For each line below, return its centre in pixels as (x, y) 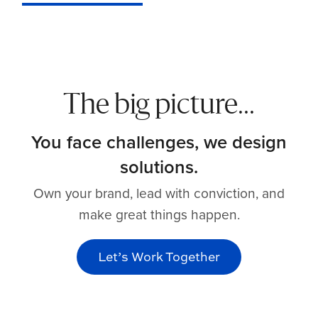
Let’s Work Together (159, 257)
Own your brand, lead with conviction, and (159, 193)
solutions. (159, 167)
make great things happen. (159, 214)
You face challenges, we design (159, 142)
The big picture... (159, 107)
